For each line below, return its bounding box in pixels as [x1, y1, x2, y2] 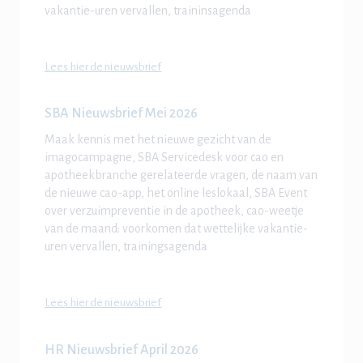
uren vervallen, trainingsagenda [45, 240, 207, 254]
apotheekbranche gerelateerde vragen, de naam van [45, 169, 318, 182]
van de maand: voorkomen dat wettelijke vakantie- [45, 222, 308, 236]
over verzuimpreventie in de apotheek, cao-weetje [45, 204, 304, 218]
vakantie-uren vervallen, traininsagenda [45, 3, 251, 17]
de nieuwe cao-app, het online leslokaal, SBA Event [45, 186, 307, 200]
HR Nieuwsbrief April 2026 [45, 342, 199, 357]
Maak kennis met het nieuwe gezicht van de [45, 133, 271, 147]
